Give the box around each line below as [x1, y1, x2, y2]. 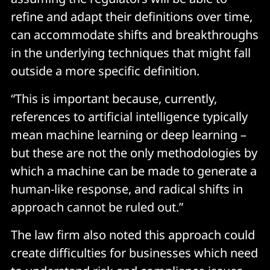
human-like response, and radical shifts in [11, 180, 243, 197]
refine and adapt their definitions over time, [11, 8, 253, 25]
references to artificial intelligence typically [11, 108, 248, 125]
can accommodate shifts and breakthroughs [11, 26, 259, 43]
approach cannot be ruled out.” [11, 198, 183, 215]
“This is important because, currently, [11, 90, 217, 107]
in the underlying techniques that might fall [11, 44, 251, 61]
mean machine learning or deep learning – [11, 126, 246, 143]
